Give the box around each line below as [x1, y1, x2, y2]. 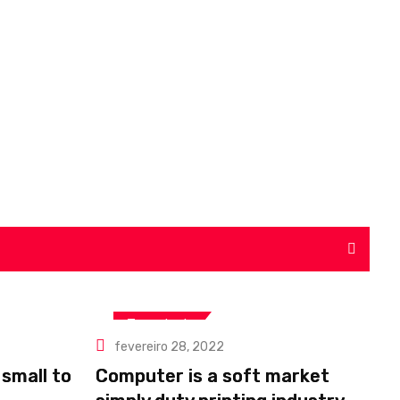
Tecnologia [127, 316, 194, 332]
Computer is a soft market [96, 365, 329, 387]
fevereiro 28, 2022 [114, 339, 224, 354]
